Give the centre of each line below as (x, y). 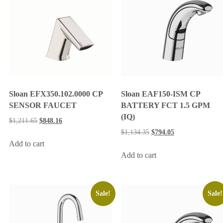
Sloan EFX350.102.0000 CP (56, 94)
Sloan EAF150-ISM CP (160, 94)
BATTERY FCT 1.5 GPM (165, 106)
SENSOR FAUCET (43, 105)
